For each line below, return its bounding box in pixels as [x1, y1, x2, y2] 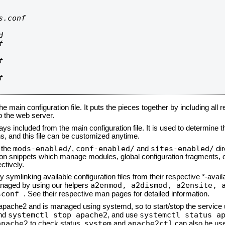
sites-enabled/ [151, 144, 214, 153]
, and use [107, 211, 140, 219]
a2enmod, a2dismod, [90, 181, 176, 189]
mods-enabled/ [13, 144, 72, 153]
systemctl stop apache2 [8, 210, 107, 219]
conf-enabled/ [76, 144, 135, 153]
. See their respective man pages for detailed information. [24, 190, 209, 198]
